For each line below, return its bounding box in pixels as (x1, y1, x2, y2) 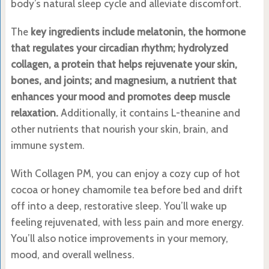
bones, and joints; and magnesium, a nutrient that (10, 74, 237, 86)
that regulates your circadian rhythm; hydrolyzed (10, 41, 228, 54)
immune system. (10, 139, 85, 151)
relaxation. (10, 106, 58, 119)
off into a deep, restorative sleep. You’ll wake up (10, 199, 227, 212)
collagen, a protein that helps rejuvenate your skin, (10, 58, 237, 70)
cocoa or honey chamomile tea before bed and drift (10, 183, 243, 196)
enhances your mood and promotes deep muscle (10, 90, 230, 103)
